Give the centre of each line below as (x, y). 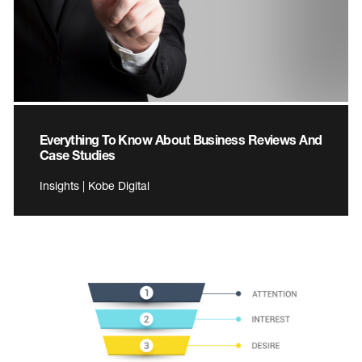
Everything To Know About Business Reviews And (181, 140)
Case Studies (78, 155)
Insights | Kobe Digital (95, 186)
